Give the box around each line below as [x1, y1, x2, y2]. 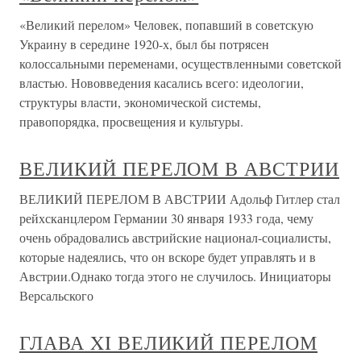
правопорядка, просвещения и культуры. [19, 113, 243, 131]
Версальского [19, 287, 93, 305]
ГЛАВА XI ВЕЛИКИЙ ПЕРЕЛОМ [19, 330, 318, 356]
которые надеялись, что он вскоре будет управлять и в [19, 248, 316, 266]
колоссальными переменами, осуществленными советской [19, 55, 342, 73]
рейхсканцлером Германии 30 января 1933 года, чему [19, 210, 313, 227]
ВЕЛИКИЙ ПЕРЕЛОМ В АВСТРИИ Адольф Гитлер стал [19, 190, 340, 208]
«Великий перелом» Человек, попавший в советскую [19, 16, 313, 34]
